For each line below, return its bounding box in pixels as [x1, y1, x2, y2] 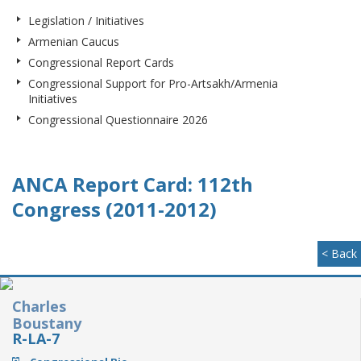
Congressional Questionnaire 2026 [28, 112, 208, 127]
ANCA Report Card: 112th [12, 171, 253, 197]
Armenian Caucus [28, 34, 119, 49]
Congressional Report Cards [28, 55, 174, 70]
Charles [12, 297, 66, 316]
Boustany [12, 313, 81, 333]
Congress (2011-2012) [12, 196, 217, 222]
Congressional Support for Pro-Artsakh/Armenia [28, 76, 278, 91]
